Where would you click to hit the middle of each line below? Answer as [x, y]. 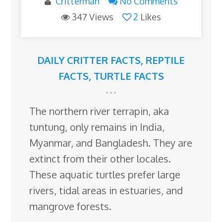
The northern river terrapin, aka [99, 111]
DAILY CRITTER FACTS [89, 60]
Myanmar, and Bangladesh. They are [111, 142]
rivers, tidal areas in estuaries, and [106, 190]
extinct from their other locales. [100, 158]
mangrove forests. [71, 206]
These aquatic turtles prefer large [105, 174]
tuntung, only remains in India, [97, 127]
